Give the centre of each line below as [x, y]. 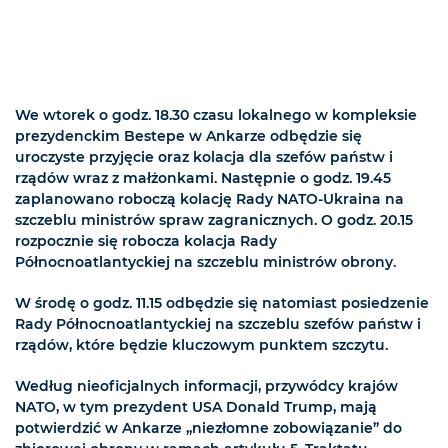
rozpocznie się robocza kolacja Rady [146, 241]
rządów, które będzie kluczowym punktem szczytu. [201, 345]
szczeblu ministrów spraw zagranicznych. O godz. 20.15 [214, 220]
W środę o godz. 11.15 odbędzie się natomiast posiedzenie [222, 303]
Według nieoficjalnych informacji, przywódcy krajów [206, 386]
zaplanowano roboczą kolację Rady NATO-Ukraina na [209, 199]
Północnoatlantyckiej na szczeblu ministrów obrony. [205, 262]
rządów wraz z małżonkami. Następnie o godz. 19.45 [203, 178]
